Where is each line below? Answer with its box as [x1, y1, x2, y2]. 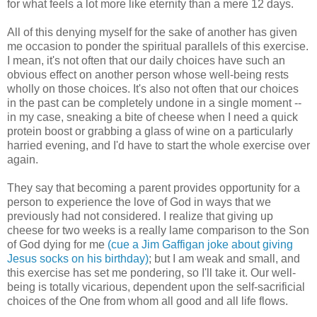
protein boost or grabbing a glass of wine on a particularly [7, 125, 293, 137]
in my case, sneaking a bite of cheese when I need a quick [7, 110, 298, 123]
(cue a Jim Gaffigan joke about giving [108, 238, 293, 250]
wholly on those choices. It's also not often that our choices [7, 82, 299, 95]
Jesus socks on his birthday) [7, 252, 149, 265]
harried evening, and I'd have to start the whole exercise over [7, 139, 310, 151]
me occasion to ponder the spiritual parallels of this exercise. [7, 40, 309, 52]
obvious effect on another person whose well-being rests [7, 68, 289, 81]
